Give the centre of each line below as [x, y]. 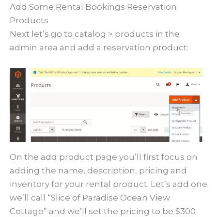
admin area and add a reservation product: [99, 48]
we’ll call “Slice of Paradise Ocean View [90, 198]
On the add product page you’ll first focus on [104, 157]
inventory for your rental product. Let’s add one [108, 184]
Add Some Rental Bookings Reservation [93, 7]
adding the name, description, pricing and [98, 171]
